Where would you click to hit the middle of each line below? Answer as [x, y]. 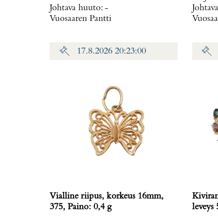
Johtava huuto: [77, 8]
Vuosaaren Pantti [81, 19]
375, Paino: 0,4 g [90, 207]
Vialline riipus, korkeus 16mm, [107, 197]
